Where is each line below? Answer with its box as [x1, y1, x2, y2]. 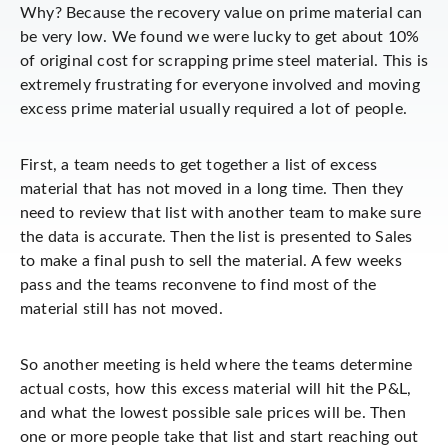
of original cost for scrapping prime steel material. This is [20, 53, 429, 69]
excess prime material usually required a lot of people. [20, 101, 408, 117]
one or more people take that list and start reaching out [20, 429, 419, 445]
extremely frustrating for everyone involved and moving [20, 77, 420, 93]
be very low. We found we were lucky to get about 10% [20, 29, 420, 45]
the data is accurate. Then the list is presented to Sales [20, 229, 413, 245]
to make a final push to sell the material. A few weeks [20, 253, 402, 269]
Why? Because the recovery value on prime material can [20, 5, 423, 21]
